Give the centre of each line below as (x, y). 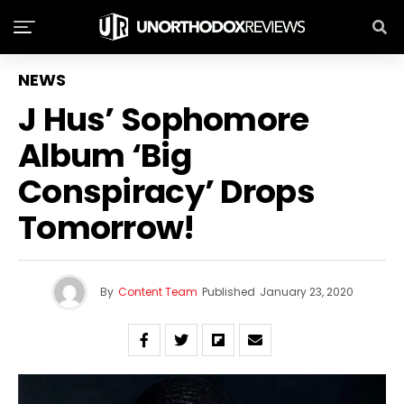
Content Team (157, 292)
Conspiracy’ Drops (166, 192)
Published (228, 292)
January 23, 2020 (306, 292)
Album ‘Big (105, 156)
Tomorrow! (106, 228)
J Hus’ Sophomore (164, 119)
